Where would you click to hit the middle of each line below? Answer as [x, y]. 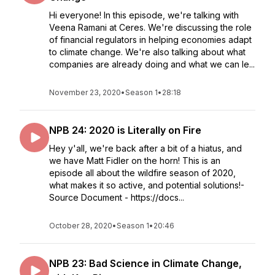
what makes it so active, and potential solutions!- [147, 185]
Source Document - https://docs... [117, 197]
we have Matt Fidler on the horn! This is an [135, 161]
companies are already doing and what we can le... [152, 64]
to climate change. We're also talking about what [147, 52]
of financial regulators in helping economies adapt [150, 40]
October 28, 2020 [81, 226]
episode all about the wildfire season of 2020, [142, 173]
